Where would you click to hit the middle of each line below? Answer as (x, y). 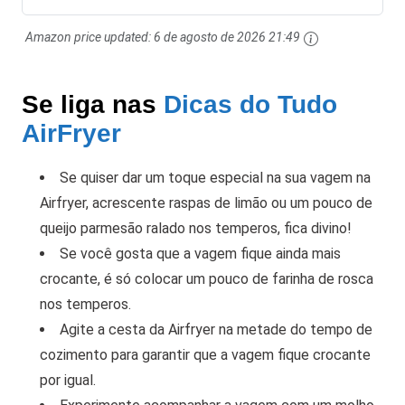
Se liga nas (93, 104)
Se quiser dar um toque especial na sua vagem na (215, 177)
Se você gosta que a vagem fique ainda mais (200, 253)
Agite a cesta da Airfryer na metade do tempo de (216, 329)
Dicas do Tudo (250, 104)
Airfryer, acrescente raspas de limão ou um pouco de (206, 202)
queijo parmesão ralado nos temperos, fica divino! (196, 228)
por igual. (68, 380)
